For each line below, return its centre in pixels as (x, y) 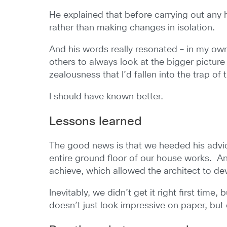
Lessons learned (96, 122)
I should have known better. (106, 97)
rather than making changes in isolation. (132, 28)
